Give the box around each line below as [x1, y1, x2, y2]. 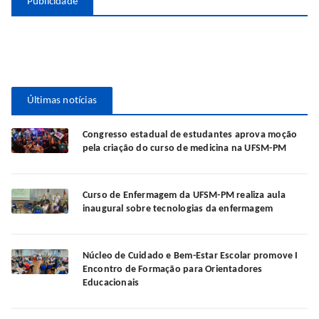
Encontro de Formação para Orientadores [82, 264, 263, 276]
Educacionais [82, 278, 140, 289]
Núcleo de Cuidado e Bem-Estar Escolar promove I [82, 251, 298, 262]
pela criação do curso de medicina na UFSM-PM [82, 143, 286, 155]
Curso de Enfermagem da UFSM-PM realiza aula [82, 190, 286, 202]
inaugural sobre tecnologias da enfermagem [82, 204, 273, 215]
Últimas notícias [26, 95, 98, 107]
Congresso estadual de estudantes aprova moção [82, 130, 298, 141]
